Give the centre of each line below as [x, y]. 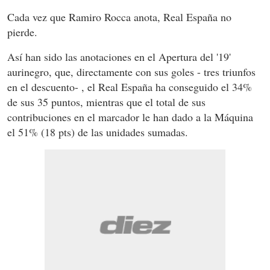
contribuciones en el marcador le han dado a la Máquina [130, 117]
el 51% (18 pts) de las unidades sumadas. [98, 132]
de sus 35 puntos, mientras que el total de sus [106, 102]
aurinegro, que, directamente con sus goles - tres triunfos [131, 71]
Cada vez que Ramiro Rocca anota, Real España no [119, 17]
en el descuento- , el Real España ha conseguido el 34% [130, 86]
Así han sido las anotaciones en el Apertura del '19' [119, 56]
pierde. [22, 32]
